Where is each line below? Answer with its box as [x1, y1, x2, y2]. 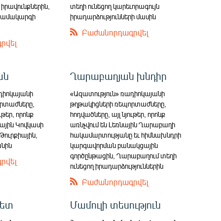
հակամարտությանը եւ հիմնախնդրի [70, 131, 182, 140]
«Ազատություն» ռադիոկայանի [70, 89, 165, 98]
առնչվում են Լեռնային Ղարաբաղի [70, 120, 176, 129]
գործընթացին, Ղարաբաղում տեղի [70, 151, 177, 160]
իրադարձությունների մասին [70, 12, 156, 21]
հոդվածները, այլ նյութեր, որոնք [70, 110, 166, 119]
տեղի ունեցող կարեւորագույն [70, 2, 160, 11]
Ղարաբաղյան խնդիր [70, 70, 167, 82]
